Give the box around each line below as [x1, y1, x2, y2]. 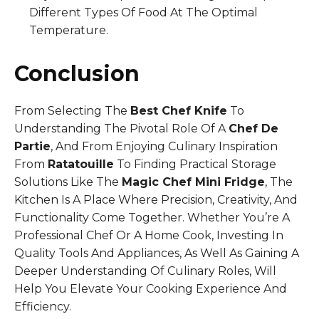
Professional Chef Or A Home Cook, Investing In [14, 228, 283, 242]
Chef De [229, 121, 278, 135]
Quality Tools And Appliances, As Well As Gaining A [14, 246, 299, 260]
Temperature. [29, 23, 108, 37]
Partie [14, 139, 51, 153]
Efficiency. [14, 299, 71, 313]
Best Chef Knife [130, 103, 227, 117]
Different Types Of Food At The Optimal [29, 5, 258, 19]
